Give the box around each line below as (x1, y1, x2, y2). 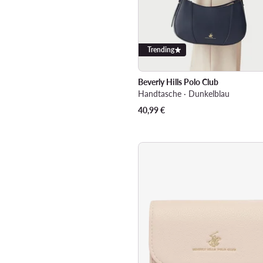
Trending (147, 45, 174, 54)
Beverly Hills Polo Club (137, 76, 218, 87)
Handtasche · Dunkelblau (137, 88, 230, 99)
